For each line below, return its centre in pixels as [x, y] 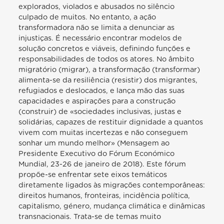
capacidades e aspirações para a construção [97, 101]
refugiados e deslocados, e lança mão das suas [102, 90]
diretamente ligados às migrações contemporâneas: [112, 185]
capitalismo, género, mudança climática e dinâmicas [112, 206]
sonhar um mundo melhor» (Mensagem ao [94, 143]
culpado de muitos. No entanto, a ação [87, 17]
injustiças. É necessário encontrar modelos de [100, 38]
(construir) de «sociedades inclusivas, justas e [100, 111]
